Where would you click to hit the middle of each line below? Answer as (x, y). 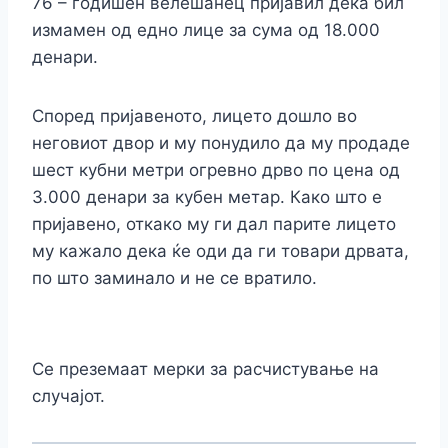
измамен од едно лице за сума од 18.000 (206, 30)
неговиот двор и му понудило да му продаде (221, 143)
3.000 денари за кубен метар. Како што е (207, 197)
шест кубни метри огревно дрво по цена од (216, 170)
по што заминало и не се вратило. (174, 278)
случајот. (68, 396)
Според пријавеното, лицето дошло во (194, 116)
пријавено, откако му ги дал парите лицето (214, 224)
